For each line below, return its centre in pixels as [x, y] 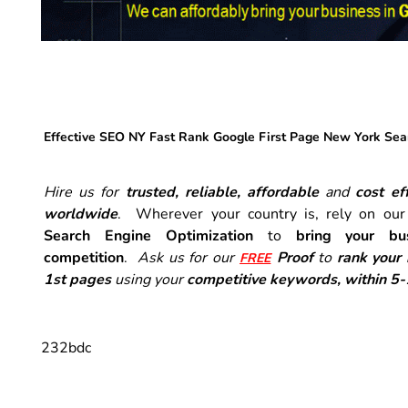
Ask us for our [189, 257]
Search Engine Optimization [148, 235]
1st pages [77, 279]
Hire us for [85, 192]
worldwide [81, 214]
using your [149, 279]
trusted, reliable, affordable [225, 192]
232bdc [66, 347]
